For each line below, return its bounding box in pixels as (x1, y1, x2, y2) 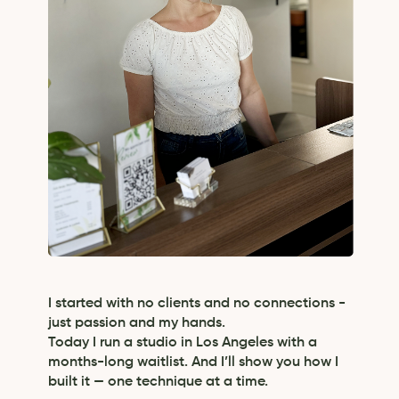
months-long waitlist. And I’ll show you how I (47, 355, 338, 370)
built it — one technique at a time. (47, 375, 268, 389)
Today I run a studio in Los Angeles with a (47, 336, 317, 350)
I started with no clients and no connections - (47, 297, 346, 311)
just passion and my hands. (47, 316, 225, 330)
